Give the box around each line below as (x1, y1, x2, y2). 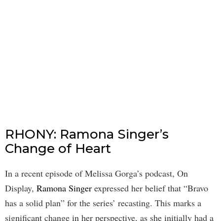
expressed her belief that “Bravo (92, 182, 208, 194)
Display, (5, 182, 37, 194)
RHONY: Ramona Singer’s (5, 126, 169, 143)
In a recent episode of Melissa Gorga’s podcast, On (5, 167, 188, 180)
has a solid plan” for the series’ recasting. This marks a (5, 197, 201, 209)
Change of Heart (5, 141, 111, 157)
